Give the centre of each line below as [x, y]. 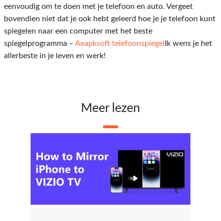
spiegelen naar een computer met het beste [78, 31]
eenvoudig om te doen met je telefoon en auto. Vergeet [98, 6]
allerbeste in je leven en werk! [55, 55]
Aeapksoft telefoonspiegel [120, 43]
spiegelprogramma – [39, 43]
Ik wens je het [188, 43]
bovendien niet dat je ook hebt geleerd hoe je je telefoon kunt [110, 18]
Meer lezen [110, 108]
